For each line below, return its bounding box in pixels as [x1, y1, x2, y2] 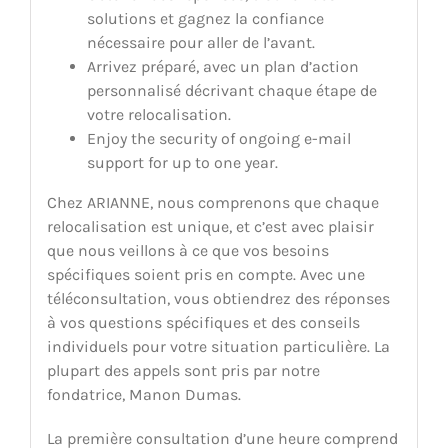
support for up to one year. [86, 152, 278, 172]
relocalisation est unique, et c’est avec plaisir [46, 216, 374, 236]
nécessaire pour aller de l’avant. [86, 32, 315, 52]
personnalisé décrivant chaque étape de [86, 80, 377, 100]
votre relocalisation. [86, 104, 231, 124]
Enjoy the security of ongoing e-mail [86, 128, 351, 148]
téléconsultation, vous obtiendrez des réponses [46, 288, 390, 308]
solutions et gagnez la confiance [86, 8, 324, 28]
